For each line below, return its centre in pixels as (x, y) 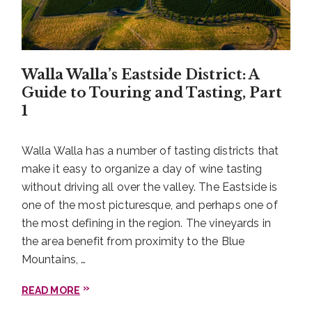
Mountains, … (54, 259)
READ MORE (51, 290)
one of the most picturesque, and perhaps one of (149, 205)
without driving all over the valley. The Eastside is (149, 187)
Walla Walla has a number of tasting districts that (150, 150)
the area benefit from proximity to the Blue (133, 241)
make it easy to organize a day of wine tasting (142, 169)
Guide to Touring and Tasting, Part (151, 92)
